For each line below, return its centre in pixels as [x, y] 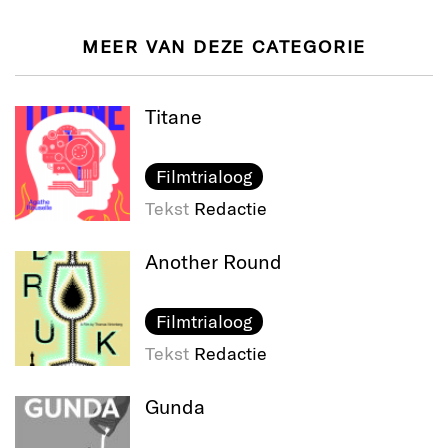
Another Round [213, 261]
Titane [173, 116]
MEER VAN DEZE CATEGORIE [224, 46]
